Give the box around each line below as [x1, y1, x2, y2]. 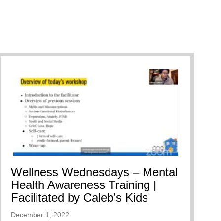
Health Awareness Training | [11, 178, 156, 191]
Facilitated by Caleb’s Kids [11, 190, 148, 204]
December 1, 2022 [11, 210, 69, 219]
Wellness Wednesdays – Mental [11, 165, 178, 179]
